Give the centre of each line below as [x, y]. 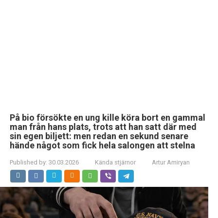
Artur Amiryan [171, 162]
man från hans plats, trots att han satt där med [103, 127]
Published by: [28, 162]
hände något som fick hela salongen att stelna [102, 145]
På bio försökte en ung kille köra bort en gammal [108, 118]
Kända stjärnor [115, 162]
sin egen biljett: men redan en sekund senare [99, 136]
